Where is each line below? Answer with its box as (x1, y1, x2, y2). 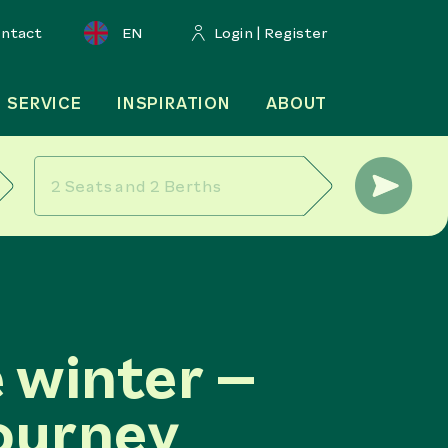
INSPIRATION (117, 93, 231, 114)
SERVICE (7, 93, 82, 114)
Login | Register (214, 23, 328, 43)
